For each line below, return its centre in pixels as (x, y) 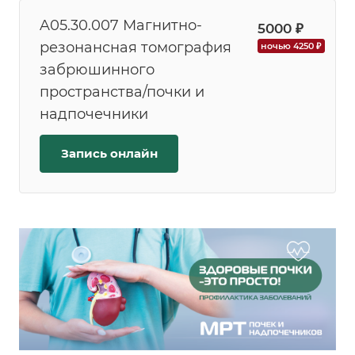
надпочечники (94, 115)
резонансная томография (136, 48)
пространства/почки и (122, 92)
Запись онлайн (109, 154)
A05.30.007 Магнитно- (121, 26)
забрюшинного (97, 70)
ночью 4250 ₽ (291, 46)
